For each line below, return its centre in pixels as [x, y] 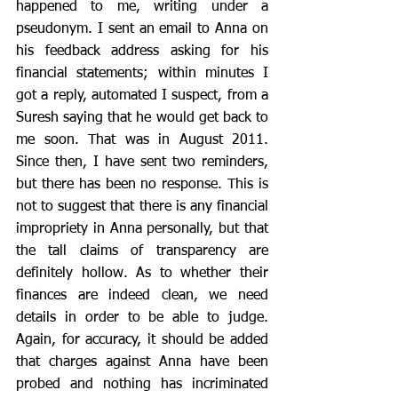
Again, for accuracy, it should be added [142, 340]
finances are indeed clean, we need [142, 296]
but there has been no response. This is [142, 185]
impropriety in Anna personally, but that [142, 229]
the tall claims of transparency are [142, 251]
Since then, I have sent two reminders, [142, 163]
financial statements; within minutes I [142, 74]
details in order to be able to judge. [142, 318]
